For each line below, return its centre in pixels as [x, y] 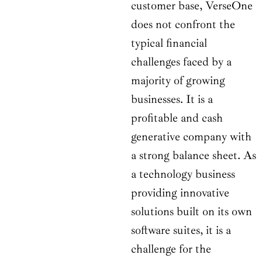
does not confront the [183, 25]
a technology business [183, 174]
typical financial [169, 43]
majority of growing [178, 81]
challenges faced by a [181, 62]
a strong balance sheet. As [194, 156]
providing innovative [180, 193]
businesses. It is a [172, 99]
